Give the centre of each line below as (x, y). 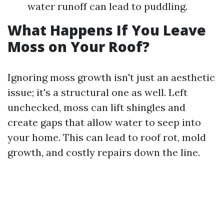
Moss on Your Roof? (78, 46)
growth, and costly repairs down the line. (104, 152)
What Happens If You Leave (107, 30)
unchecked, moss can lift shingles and (96, 107)
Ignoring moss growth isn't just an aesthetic (111, 77)
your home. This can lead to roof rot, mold (107, 137)
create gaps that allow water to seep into (104, 122)
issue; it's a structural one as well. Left (97, 92)
